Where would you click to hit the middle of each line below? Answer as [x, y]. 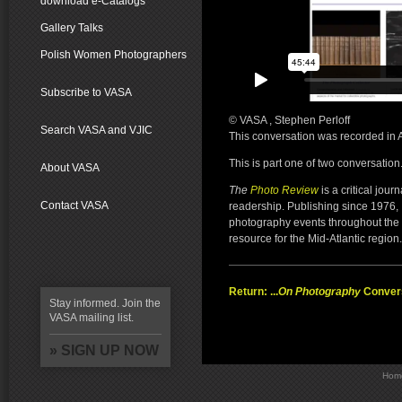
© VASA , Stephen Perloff [289, 120]
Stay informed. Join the [105, 303]
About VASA [70, 168]
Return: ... [253, 291]
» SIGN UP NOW [104, 350]
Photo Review [284, 190]
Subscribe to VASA [86, 92]
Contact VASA [74, 205]
